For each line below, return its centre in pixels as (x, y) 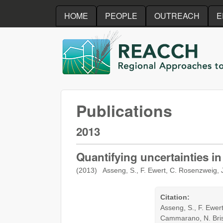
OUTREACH (177, 16)
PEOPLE (121, 16)
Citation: (175, 197)
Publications (124, 111)
